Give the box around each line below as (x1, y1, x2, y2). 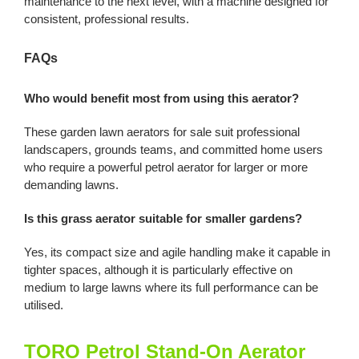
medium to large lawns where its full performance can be (23, 280, 318, 294)
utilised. (23, 298, 63, 312)
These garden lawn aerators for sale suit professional (23, 125, 300, 139)
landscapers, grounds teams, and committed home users (23, 143, 323, 156)
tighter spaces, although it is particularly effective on (23, 263, 292, 276)
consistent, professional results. (23, 11, 189, 26)
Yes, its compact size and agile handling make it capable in (23, 245, 330, 259)
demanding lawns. (23, 178, 119, 192)
